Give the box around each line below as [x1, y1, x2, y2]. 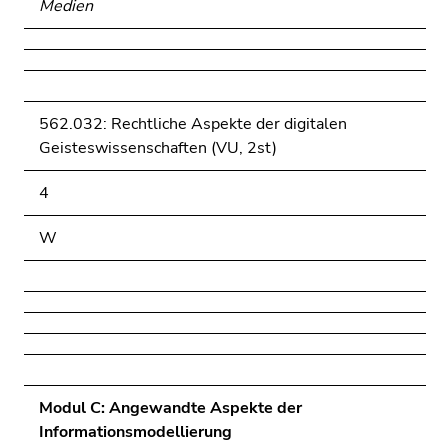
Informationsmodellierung [39, 421, 232, 443]
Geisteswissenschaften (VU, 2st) [39, 137, 277, 159]
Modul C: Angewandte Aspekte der [39, 397, 302, 419]
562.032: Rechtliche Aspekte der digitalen [39, 113, 347, 135]
